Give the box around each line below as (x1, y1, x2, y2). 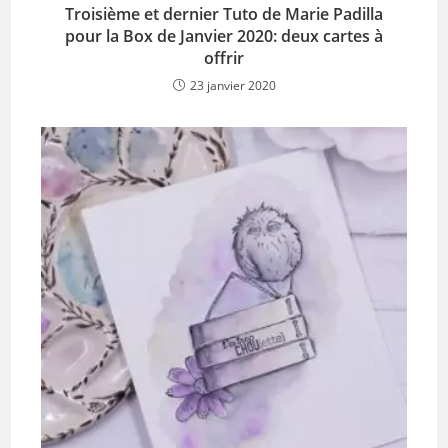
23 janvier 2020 (189, 77, 276, 95)
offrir (204, 47, 244, 70)
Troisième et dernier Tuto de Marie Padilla (65, 3, 383, 26)
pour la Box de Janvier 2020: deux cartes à (65, 25, 383, 48)
